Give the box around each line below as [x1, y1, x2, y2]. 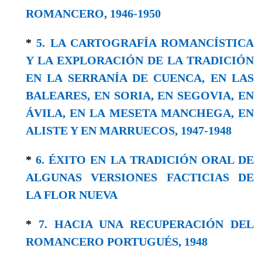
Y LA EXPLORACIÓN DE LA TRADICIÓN [26, 53, 254, 67]
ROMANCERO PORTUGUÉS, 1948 [26, 235, 208, 248]
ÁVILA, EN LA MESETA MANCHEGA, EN [26, 106, 254, 119]
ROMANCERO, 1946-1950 [26, 6, 161, 20]
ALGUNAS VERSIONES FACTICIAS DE [26, 170, 254, 184]
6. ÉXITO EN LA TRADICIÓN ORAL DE [36, 153, 254, 166]
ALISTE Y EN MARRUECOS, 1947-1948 [26, 123, 232, 137]
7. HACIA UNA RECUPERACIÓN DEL [38, 217, 254, 230]
